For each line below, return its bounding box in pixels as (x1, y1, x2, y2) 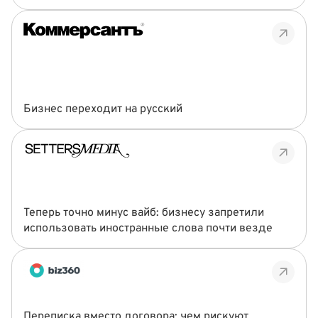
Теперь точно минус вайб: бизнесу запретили (23, 206, 264, 220)
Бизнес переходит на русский (23, 102, 182, 116)
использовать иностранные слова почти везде (23, 221, 273, 236)
